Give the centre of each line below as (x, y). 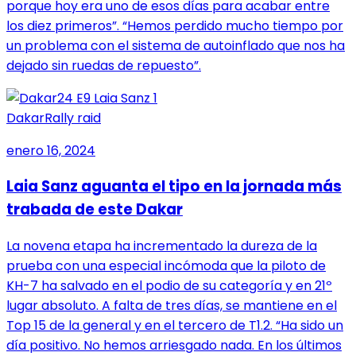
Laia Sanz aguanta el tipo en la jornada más (174, 187)
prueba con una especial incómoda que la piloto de (166, 265)
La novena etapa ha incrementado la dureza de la (162, 246)
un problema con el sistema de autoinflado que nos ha (176, 45)
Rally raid (73, 118)
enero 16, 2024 (51, 150)
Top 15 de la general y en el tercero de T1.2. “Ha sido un (175, 325)
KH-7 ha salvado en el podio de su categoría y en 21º (169, 285)
